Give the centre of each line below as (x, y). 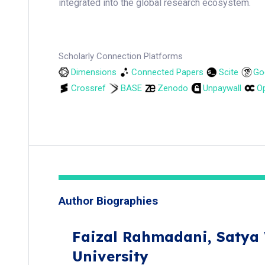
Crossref (88, 88)
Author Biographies (108, 201)
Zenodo (172, 88)
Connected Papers (167, 72)
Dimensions (93, 72)
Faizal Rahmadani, (144, 237)
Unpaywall (222, 88)
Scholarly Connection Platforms (121, 56)
